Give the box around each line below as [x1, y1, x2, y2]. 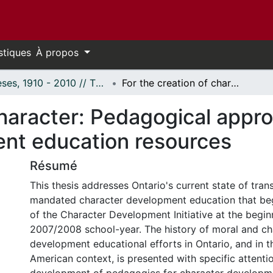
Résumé [30, 158, 77, 173]
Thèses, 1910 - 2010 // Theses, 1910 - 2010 [96, 77, 104, 89]
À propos [36, 46, 82, 58]
